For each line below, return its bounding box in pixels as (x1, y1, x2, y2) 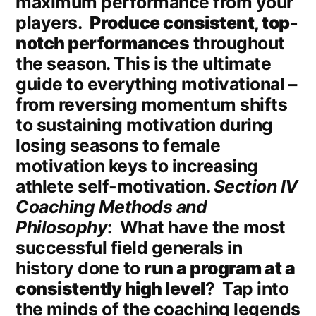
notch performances (16, 32, 190, 54)
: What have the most (107, 217, 286, 238)
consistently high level (16, 278, 205, 300)
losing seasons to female (16, 135, 221, 157)
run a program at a (144, 257, 296, 279)
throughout (189, 32, 285, 54)
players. (16, 12, 90, 34)
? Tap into (205, 278, 289, 300)
